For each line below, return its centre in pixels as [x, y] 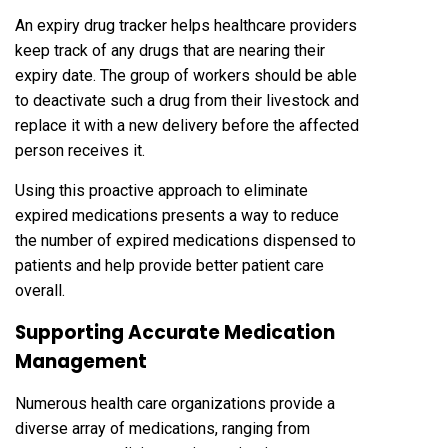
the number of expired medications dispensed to [185, 240]
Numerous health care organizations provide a [175, 403]
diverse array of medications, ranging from [162, 428]
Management [81, 361]
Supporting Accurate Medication [175, 332]
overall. [40, 290]
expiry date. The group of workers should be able [186, 75]
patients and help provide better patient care [169, 265]
